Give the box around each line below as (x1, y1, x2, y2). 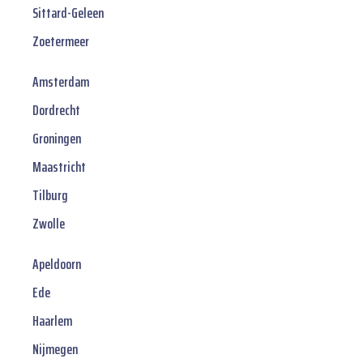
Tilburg (32, 184, 68, 207)
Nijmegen (32, 338, 78, 361)
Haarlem (32, 310, 72, 333)
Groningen (32, 127, 81, 151)
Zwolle (32, 212, 65, 236)
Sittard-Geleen (32, 2, 104, 25)
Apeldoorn (32, 253, 81, 276)
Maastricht (32, 156, 86, 179)
